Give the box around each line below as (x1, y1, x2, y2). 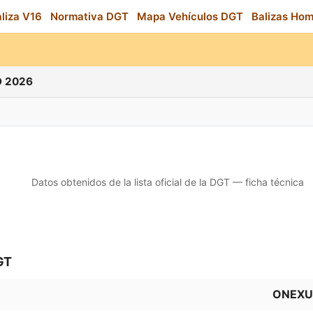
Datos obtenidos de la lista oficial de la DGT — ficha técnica (31, 176, 304, 188)
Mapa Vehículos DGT (137, 10, 243, 23)
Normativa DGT (50, 10, 129, 23)
